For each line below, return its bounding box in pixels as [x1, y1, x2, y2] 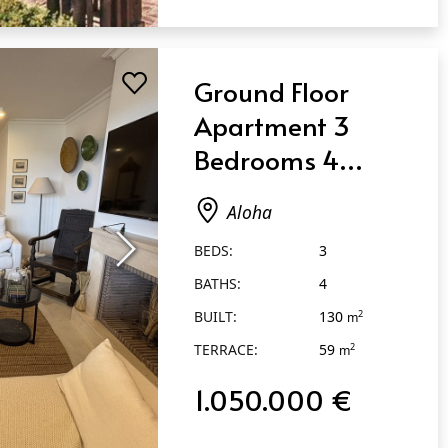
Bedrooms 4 [194, 125, 340, 162]
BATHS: [194, 258, 242, 278]
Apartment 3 [194, 91, 351, 128]
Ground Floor [194, 57, 350, 94]
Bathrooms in [194, 159, 357, 196]
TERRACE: [194, 324, 259, 344]
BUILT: [194, 291, 238, 311]
